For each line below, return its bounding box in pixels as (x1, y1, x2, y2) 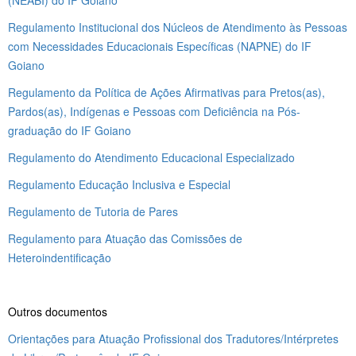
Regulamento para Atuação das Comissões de (8, 230, 242, 246)
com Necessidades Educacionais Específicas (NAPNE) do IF (8, 37, 311, 54)
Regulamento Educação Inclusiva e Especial (8, 176, 230, 192)
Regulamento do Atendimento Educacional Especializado (8, 149, 295, 165)
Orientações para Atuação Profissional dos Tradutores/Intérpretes (8, 330, 339, 346)
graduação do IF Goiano (8, 122, 131, 138)
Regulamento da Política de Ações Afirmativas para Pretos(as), (8, 83, 325, 100)
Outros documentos (8, 303, 107, 319)
